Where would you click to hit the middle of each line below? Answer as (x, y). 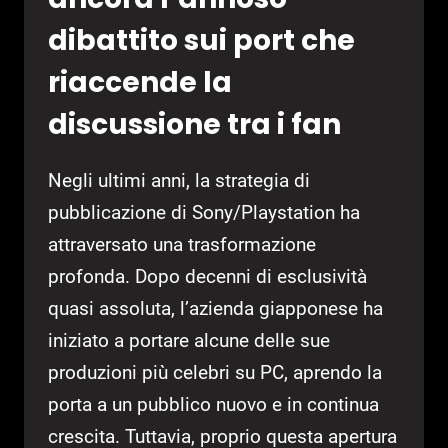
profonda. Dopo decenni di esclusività (207, 277)
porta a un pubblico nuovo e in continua (213, 405)
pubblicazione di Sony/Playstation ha (204, 213)
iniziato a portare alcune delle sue (189, 341)
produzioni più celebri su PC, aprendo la (215, 373)
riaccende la (140, 83)
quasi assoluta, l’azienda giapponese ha (215, 309)
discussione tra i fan (194, 125)
